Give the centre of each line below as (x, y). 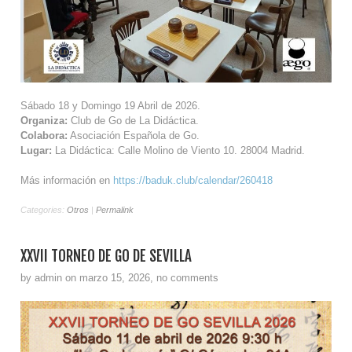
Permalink (115, 209)
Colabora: (44, 135)
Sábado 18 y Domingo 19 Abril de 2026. (110, 105)
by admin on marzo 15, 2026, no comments (119, 278)
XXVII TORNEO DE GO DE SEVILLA (106, 257)
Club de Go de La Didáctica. (133, 120)
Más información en (67, 181)
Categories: (44, 209)
